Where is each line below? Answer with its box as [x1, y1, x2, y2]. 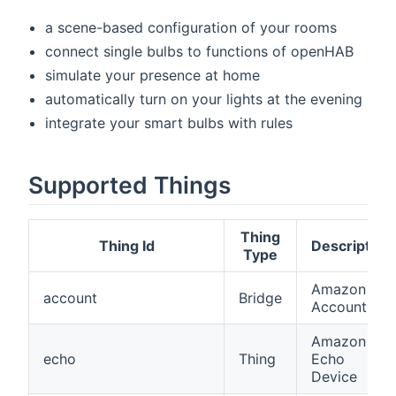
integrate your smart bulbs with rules [45, 114, 293, 133]
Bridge [239, 289, 282, 308]
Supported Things [28, 171, 231, 200]
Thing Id [98, 237, 155, 255]
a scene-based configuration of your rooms [45, 19, 338, 37]
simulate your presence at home [45, 66, 261, 85]
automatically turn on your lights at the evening [45, 90, 363, 109]
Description [311, 237, 392, 255]
